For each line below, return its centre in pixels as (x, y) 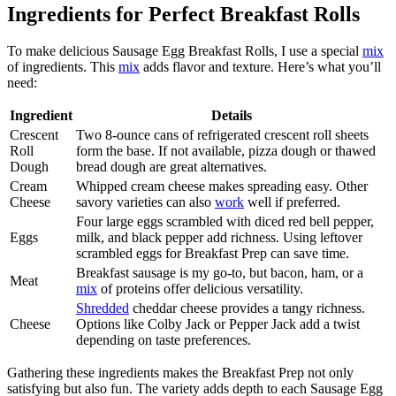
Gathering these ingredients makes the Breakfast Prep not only (180, 373)
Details (231, 116)
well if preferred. (292, 202)
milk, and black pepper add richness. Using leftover (219, 238)
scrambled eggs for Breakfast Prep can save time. (213, 254)
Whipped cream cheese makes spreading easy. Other (222, 187)
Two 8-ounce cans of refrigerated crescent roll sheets (222, 135)
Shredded (103, 308)
